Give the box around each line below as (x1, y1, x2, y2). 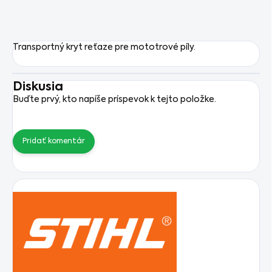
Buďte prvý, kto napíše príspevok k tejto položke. (13, 95, 216, 104)
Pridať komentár (22, 138, 85, 146)
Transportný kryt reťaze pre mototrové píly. (13, 43, 195, 52)
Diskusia (13, 81, 63, 94)
